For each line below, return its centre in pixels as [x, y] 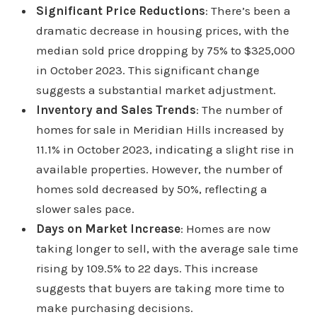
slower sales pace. [85, 209]
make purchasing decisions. [114, 308]
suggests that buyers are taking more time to [160, 288]
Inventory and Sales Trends [116, 110]
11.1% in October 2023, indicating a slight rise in [165, 149]
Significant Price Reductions [120, 11]
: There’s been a [248, 11]
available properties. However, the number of [159, 169]
